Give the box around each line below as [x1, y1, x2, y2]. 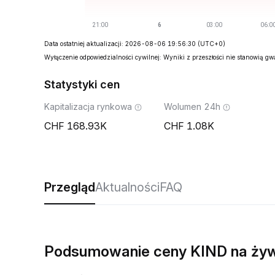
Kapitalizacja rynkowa [44, 101, 132, 112]
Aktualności [95, 180, 160, 195]
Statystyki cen [44, 78, 120, 91]
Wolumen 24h [164, 101, 220, 112]
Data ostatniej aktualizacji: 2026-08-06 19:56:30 [44, 40, 196, 47]
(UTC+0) [198, 40, 225, 47]
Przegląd [44, 180, 95, 195]
